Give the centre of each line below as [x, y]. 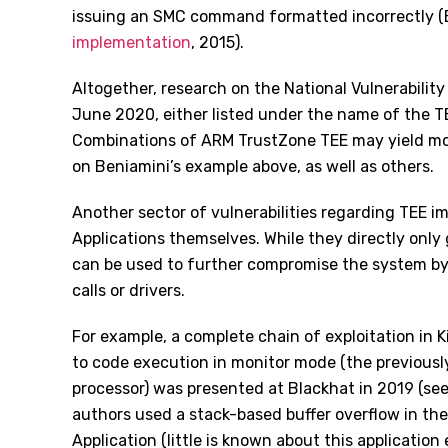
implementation [131, 42]
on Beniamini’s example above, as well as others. [253, 166]
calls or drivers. [128, 290]
